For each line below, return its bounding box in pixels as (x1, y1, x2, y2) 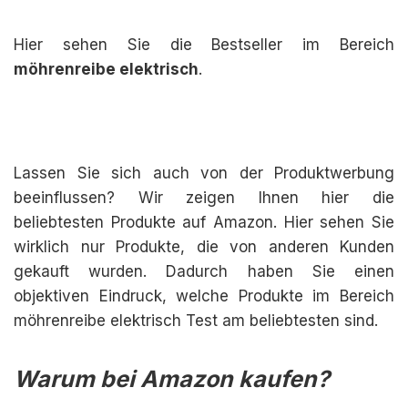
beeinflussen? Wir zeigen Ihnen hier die (14, 189, 394, 207)
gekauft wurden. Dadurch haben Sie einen (14, 262, 394, 280)
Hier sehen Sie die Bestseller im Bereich (14, 36, 394, 54)
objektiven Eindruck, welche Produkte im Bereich (14, 287, 394, 305)
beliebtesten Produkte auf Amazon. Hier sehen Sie (14, 213, 394, 231)
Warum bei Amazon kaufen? (14, 365, 330, 393)
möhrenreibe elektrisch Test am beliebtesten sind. (14, 311, 378, 330)
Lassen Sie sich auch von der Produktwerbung (14, 164, 394, 182)
